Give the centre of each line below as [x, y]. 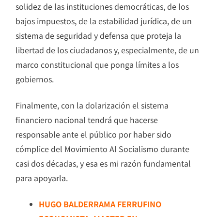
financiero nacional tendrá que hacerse [87, 119]
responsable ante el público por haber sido [93, 134]
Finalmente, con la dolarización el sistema [92, 105]
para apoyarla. [42, 178]
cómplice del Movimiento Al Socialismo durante [102, 148]
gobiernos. [35, 79]
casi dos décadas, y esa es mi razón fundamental [103, 163]
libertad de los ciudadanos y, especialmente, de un [107, 50]
